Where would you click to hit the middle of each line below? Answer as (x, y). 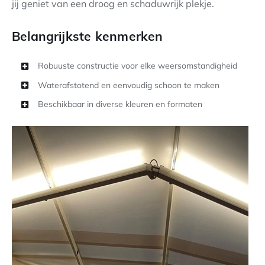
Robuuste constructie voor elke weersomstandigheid (137, 65)
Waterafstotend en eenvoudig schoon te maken (128, 85)
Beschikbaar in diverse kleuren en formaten (120, 104)
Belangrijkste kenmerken (88, 35)
